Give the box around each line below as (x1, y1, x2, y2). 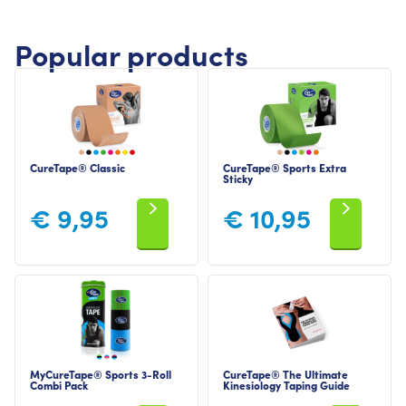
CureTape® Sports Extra (223, 159, 346, 176)
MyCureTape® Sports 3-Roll (30, 365, 171, 382)
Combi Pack (30, 376, 88, 392)
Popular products (14, 34, 248, 74)
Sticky (223, 170, 253, 187)
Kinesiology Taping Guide (223, 376, 350, 392)
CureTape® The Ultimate (223, 365, 348, 382)
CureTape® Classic (30, 159, 125, 176)
